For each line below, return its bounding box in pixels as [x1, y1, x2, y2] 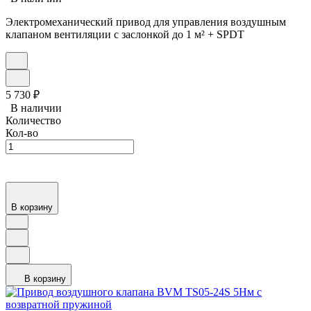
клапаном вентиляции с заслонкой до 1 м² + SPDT [6, 28, 244, 41]
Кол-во [6, 127, 38, 140]
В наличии [10, 102, 62, 115]
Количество [6, 115, 61, 127]
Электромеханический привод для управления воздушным [6, 16, 286, 28]
